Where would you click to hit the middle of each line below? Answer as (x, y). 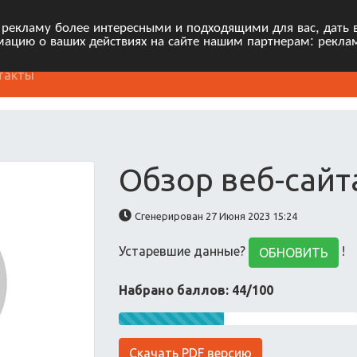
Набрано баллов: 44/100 (196, 290)
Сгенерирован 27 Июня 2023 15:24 (216, 216)
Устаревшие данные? (184, 251)
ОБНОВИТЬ (294, 253)
